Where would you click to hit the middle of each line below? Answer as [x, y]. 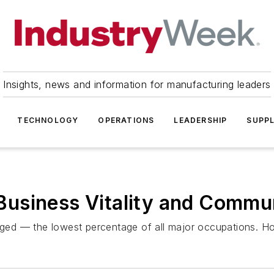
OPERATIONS [126, 120]
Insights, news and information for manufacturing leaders [137, 84]
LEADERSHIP [201, 120]
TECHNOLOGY [48, 120]
